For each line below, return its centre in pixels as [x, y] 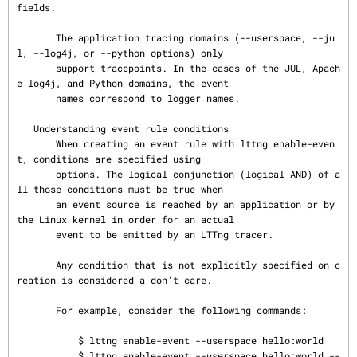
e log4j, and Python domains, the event [123, 83]
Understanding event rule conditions [25, 128]
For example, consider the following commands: [36, 310]
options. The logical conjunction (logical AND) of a [36, 174]
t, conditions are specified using [109, 159]
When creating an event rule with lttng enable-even [36, 143]
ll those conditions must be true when [120, 189]
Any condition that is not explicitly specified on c [36, 265]
